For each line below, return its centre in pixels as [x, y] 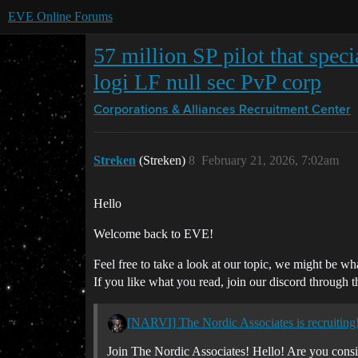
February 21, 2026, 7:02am [270, 160]
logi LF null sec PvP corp [207, 82]
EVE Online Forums [60, 16]
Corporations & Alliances [165, 110]
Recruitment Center [295, 110]
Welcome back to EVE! [153, 234]
